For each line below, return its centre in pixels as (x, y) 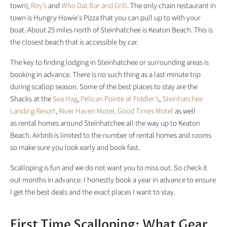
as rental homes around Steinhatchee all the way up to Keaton (105, 124)
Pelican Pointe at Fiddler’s (120, 99)
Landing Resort (33, 111)
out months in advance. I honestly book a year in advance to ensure (113, 180)
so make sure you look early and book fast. (75, 148)
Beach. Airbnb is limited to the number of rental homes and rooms (111, 136)
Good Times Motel (146, 111)
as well (185, 111)
